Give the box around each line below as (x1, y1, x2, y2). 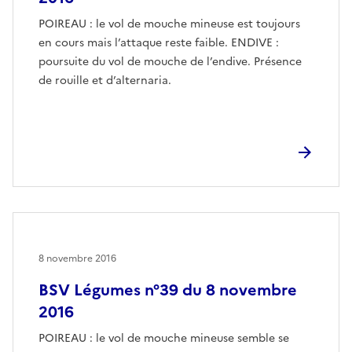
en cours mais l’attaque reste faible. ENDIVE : (38, 34, 279, 51)
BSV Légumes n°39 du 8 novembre (38, 277, 297, 302)
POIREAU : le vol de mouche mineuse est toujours (38, 15, 300, 32)
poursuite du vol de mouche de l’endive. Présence (38, 53, 302, 70)
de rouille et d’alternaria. (38, 71, 171, 89)
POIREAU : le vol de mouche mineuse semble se (38, 329, 289, 346)
